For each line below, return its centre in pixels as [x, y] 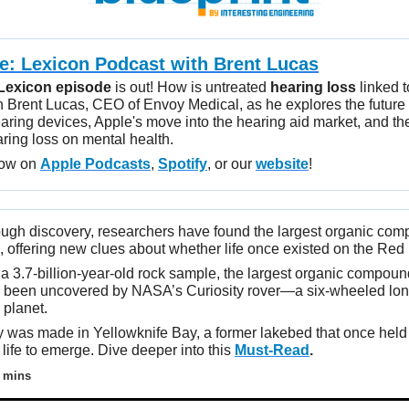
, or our [231, 163]
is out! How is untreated [191, 87]
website [282, 163]
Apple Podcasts [95, 163]
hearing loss [313, 87]
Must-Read [272, 350]
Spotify [183, 163]
